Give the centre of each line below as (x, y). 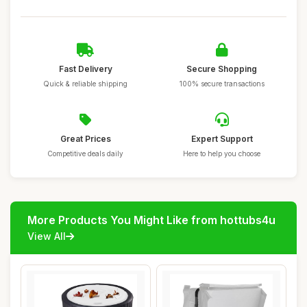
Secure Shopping (222, 69)
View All (47, 236)
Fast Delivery (85, 69)
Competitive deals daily (85, 153)
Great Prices (85, 139)
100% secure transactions (222, 84)
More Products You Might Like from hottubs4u (151, 220)
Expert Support (222, 139)
